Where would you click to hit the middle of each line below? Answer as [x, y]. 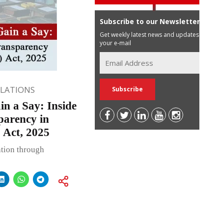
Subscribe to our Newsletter [150, 21]
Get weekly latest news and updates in [153, 34]
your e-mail [116, 43]
